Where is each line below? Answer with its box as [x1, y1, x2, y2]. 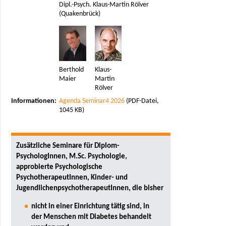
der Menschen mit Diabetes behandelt [31, 212, 151, 221]
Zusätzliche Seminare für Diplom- [16, 141, 120, 150]
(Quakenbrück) [59, 10, 100, 18]
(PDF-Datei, [125, 97, 159, 105]
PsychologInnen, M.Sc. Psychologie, [16, 152, 127, 160]
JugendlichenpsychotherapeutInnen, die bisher [16, 184, 163, 192]
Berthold [59, 66, 84, 74]
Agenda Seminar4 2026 [59, 97, 125, 105]
